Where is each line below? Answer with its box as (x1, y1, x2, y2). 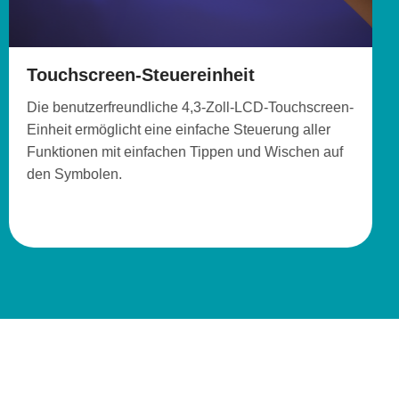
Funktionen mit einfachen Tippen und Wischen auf (27, 144, 343, 160)
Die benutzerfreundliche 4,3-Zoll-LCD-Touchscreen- (27, 100, 354, 116)
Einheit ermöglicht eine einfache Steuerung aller (27, 122, 330, 138)
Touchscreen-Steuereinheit (27, 65, 255, 85)
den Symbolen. (27, 167, 122, 183)
